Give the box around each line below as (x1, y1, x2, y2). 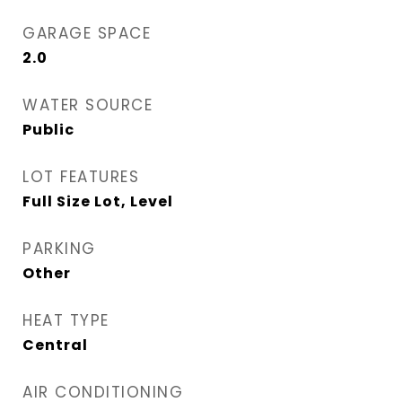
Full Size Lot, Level (22, 191, 173, 212)
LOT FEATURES (22, 166, 139, 188)
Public (22, 119, 74, 140)
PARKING (22, 238, 96, 259)
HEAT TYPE (22, 310, 109, 331)
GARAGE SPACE (22, 22, 151, 44)
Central (22, 335, 88, 355)
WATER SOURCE (22, 94, 153, 116)
